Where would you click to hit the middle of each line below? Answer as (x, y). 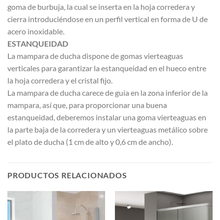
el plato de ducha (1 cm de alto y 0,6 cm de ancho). (90, 142)
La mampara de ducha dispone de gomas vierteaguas (95, 56)
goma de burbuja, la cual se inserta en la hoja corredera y (101, 7)
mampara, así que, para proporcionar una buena (87, 105)
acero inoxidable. (36, 31)
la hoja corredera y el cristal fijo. (60, 81)
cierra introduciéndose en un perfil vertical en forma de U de (108, 19)
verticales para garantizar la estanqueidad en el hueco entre (107, 68)
